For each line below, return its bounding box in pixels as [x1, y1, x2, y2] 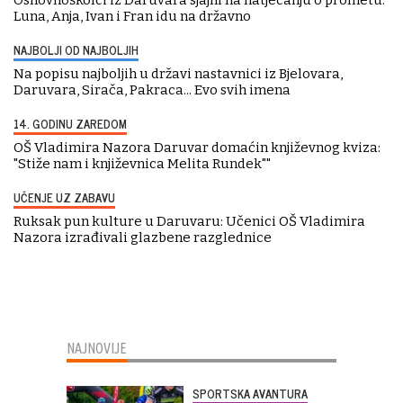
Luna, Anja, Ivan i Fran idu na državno [13, 7, 251, 24]
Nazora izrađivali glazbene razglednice [13, 228, 272, 246]
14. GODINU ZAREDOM [13, 113, 127, 133]
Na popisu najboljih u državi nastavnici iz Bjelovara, [13, 65, 343, 82]
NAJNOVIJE [67, 339, 127, 356]
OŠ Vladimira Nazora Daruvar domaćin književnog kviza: [13, 139, 381, 156]
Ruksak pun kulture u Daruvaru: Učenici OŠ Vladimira [13, 212, 365, 229]
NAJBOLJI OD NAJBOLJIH [13, 40, 139, 59]
